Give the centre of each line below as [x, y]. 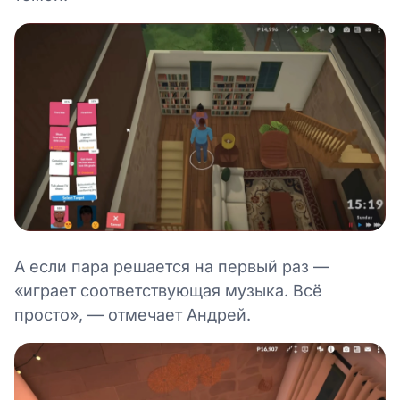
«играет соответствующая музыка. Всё [168, 291]
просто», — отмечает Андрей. [133, 315]
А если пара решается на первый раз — [172, 267]
